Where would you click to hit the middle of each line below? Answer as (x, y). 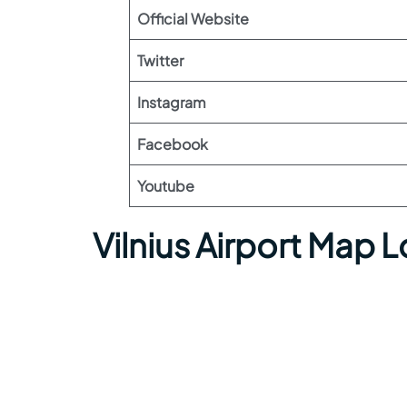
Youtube (166, 186)
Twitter (160, 60)
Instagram (172, 102)
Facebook (173, 144)
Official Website (193, 19)
